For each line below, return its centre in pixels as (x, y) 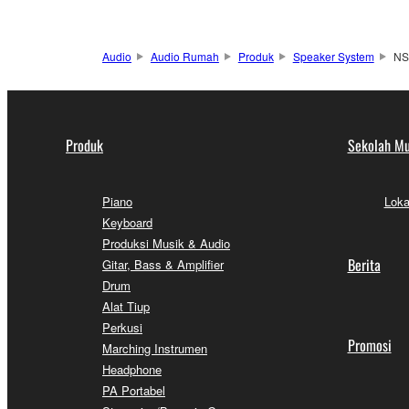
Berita (364, 264)
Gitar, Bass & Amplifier (163, 264)
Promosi (369, 345)
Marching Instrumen (155, 348)
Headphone (132, 369)
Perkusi (122, 327)
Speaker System (333, 56)
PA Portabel (134, 390)
